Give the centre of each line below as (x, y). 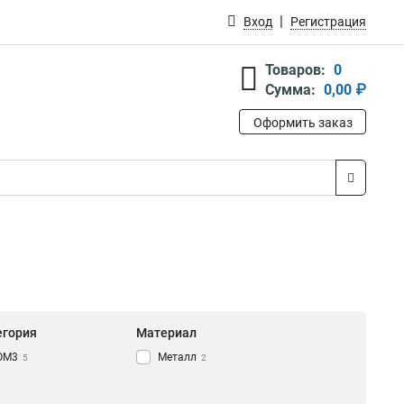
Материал (166, 333)
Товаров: (295, 70)
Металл (177, 358)
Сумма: (290, 90)
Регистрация (328, 22)
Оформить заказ (303, 123)
